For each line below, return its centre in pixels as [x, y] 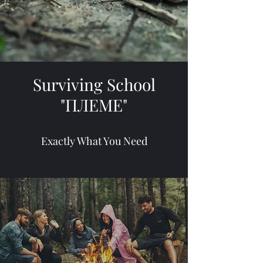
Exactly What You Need [94, 141]
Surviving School [94, 84]
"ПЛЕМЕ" [94, 105]
